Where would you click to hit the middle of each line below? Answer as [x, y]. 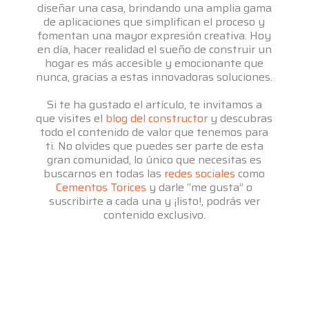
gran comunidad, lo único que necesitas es [154, 160]
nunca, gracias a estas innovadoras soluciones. [154, 77]
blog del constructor [157, 119]
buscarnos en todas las [104, 174]
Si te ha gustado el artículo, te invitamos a [154, 105]
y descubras [240, 119]
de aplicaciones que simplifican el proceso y [154, 22]
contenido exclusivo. [154, 215]
